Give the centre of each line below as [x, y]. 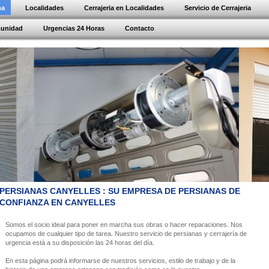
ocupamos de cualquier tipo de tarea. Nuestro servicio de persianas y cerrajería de [126, 234]
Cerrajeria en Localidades [124, 8]
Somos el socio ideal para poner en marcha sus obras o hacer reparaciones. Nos [124, 225]
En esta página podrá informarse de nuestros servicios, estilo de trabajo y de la [120, 261]
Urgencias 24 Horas [74, 28]
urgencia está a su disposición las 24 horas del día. [82, 243]
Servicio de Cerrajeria [218, 8]
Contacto [140, 28]
